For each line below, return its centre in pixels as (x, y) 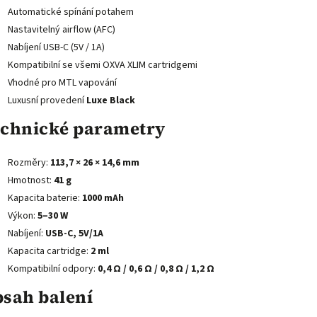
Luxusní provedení (47, 100)
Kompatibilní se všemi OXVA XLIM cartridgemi (103, 65)
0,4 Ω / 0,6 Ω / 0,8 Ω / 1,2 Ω (156, 269)
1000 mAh (103, 198)
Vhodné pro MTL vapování (62, 82)
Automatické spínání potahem (71, 12)
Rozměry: (29, 162)
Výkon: (23, 215)
